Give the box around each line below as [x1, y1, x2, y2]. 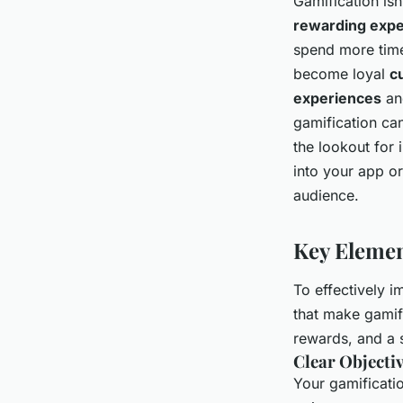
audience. [293, 186, 359, 205]
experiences [293, 89, 381, 108]
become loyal [293, 65, 390, 84]
